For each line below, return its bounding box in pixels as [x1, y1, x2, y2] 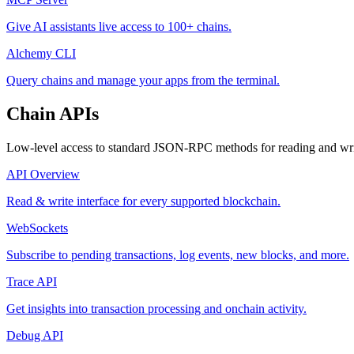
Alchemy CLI [6, 47, 76, 61]
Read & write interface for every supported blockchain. [6, 194, 281, 209]
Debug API [6, 329, 63, 343]
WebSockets [6, 221, 68, 235]
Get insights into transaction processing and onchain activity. [6, 302, 307, 316]
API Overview [6, 168, 80, 182]
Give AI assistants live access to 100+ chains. [6, 20, 232, 34]
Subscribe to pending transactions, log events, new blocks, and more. [6, 248, 349, 262]
